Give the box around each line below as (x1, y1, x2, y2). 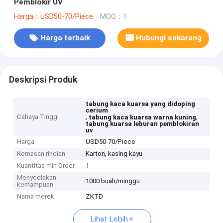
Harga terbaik (40, 33, 90, 43)
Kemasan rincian (17, 150, 66, 158)
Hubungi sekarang (136, 33, 202, 43)
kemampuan (17, 181, 54, 189)
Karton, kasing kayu (86, 150, 143, 158)
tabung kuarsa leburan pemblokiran (86, 120, 200, 128)
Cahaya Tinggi (17, 113, 59, 121)
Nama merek (17, 193, 55, 201)
